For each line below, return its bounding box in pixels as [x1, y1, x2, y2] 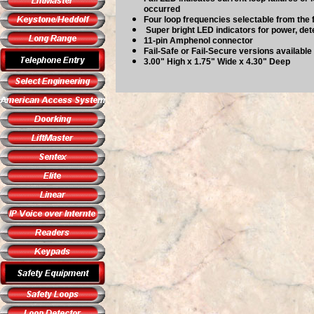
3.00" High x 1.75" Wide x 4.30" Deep [144, 57, 290, 67]
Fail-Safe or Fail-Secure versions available [144, 46, 312, 56]
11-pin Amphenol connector [144, 36, 253, 46]
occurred [144, 4, 180, 14]
